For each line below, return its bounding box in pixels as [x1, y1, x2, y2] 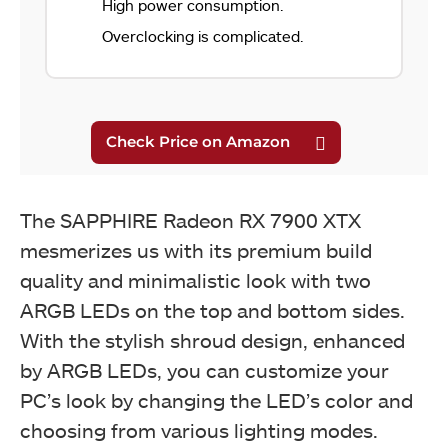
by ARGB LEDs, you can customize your [20, 357, 389, 382]
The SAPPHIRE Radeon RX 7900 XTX [20, 207, 361, 232]
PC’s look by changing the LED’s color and [20, 387, 413, 412]
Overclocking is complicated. [102, 26, 304, 45]
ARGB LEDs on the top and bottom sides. [20, 297, 405, 322]
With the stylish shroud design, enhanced [20, 327, 405, 352]
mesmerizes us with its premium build [20, 237, 372, 262]
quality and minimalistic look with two [20, 267, 371, 292]
